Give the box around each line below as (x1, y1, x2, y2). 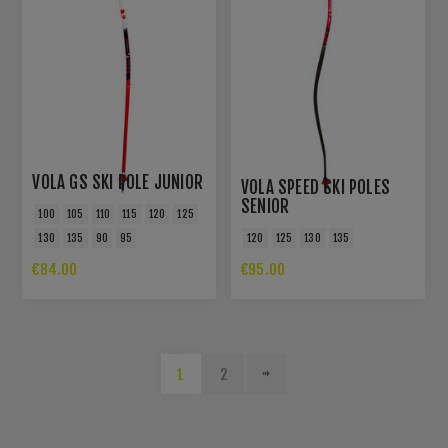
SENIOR (241, 195, 290, 217)
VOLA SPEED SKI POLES (241, 176, 391, 198)
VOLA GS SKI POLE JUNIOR (32, 171, 204, 193)
